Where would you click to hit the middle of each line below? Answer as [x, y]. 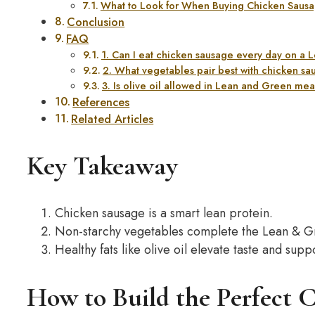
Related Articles [112, 120]
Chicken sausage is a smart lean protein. [164, 213]
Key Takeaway [102, 166]
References [101, 103]
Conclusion [96, 22]
